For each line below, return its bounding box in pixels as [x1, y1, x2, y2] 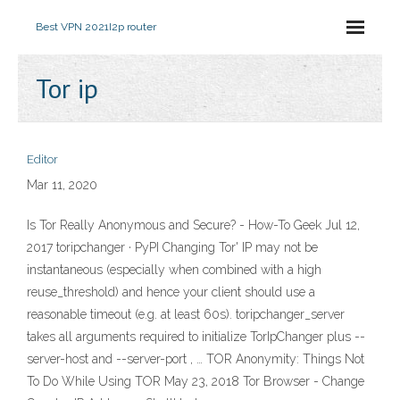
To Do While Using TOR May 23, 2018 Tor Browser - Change [27, 374, 364, 388]
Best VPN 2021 [36, 21, 109, 33]
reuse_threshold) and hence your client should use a [27, 285, 315, 299]
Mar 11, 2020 [27, 178, 97, 192]
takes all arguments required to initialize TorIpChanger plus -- [27, 329, 365, 344]
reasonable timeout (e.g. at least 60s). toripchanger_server [27, 307, 345, 321]
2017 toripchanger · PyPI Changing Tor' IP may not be [27, 240, 318, 254]
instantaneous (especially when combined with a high [27, 262, 321, 277]
